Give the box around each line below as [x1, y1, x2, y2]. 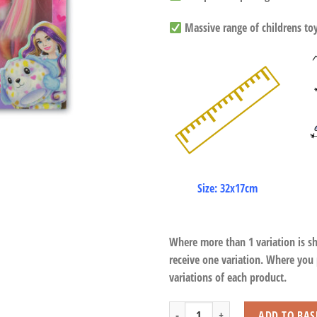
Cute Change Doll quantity [168, 301, 267, 316]
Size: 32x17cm [197, 180, 258, 197]
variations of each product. [169, 269, 289, 285]
